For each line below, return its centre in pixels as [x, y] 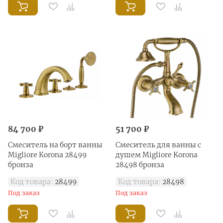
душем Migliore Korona [157, 155]
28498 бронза [140, 165]
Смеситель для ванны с [158, 145]
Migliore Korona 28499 [47, 155]
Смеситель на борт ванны [55, 145]
